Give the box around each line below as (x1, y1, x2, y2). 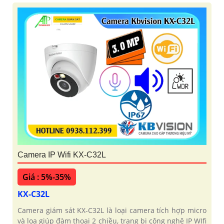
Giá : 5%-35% (22, 171, 71, 182)
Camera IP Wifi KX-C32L (17, 150, 106, 159)
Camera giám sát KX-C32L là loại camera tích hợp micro (17, 205, 206, 215)
